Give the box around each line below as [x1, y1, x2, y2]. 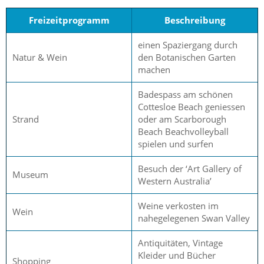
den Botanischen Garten [138, 51, 236, 63]
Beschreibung [164, 14, 225, 26]
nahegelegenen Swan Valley [138, 212, 250, 224]
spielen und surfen [138, 137, 213, 150]
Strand [12, 113, 39, 125]
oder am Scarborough [138, 113, 226, 125]
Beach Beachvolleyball [138, 125, 229, 137]
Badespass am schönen [138, 88, 233, 100]
